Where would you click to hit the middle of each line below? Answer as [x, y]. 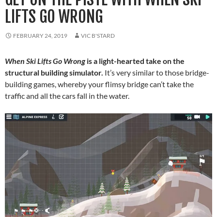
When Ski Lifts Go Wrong [45, 61]
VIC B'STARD [98, 36]
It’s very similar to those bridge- [156, 73]
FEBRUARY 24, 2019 [40, 36]
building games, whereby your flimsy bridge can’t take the [99, 84]
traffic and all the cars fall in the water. [67, 96]
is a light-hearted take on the [135, 61]
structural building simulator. [54, 73]
